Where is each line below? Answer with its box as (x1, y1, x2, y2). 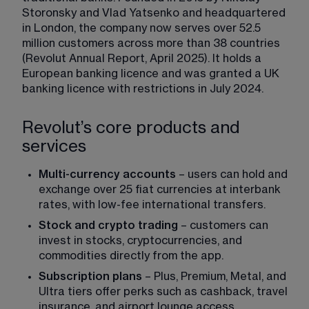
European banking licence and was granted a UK (22, 68, 282, 79)
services (22, 138, 86, 154)
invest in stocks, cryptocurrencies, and (39, 235, 245, 246)
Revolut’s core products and (22, 119, 240, 136)
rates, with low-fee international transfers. (39, 199, 266, 210)
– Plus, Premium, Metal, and (142, 271, 289, 282)
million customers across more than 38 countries (22, 38, 283, 49)
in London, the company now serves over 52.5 (22, 23, 263, 34)
